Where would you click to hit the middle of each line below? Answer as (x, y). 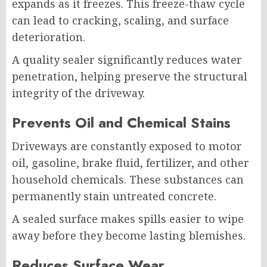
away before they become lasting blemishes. (129, 236)
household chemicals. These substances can (128, 180)
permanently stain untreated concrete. (114, 196)
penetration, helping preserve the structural (130, 77)
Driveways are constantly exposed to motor (127, 146)
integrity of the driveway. (78, 93)
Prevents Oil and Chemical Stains (121, 123)
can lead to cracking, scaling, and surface (120, 21)
